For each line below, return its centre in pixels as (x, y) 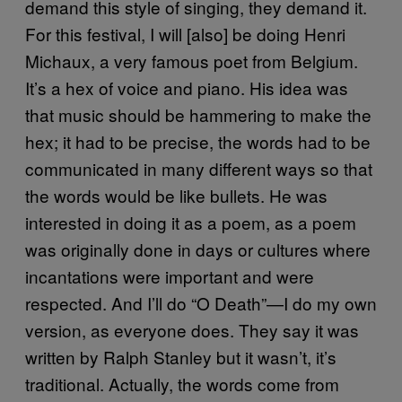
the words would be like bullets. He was (176, 195)
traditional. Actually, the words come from (182, 383)
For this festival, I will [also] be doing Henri (185, 33)
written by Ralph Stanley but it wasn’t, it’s (181, 356)
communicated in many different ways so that (199, 168)
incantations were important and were (170, 275)
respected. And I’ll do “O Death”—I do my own (201, 302)
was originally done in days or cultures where (198, 249)
